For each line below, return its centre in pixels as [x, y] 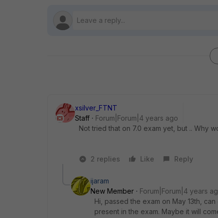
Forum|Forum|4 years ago [137, 118]
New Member [112, 191]
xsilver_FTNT [96, 108]
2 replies [105, 159]
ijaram [100, 181]
